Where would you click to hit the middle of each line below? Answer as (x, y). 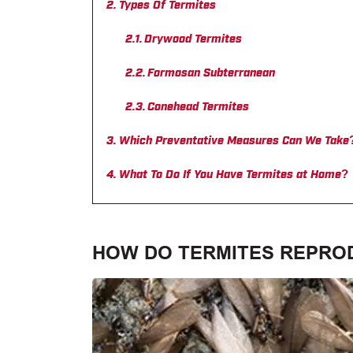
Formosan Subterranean (212, 72)
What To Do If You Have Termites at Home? (233, 173)
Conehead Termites (199, 106)
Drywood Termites (193, 38)
